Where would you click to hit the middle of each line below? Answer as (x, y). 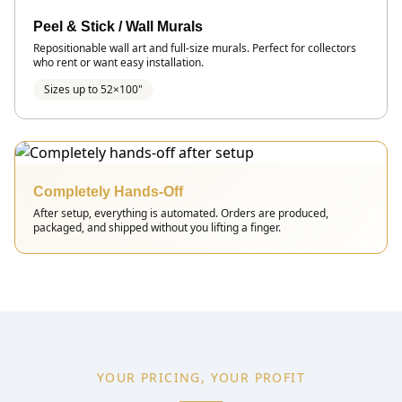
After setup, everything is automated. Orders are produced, (181, 213)
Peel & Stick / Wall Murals (118, 26)
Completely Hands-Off (108, 191)
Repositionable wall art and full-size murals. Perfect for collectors (195, 48)
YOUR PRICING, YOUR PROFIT (201, 377)
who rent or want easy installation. (118, 62)
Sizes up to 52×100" (93, 89)
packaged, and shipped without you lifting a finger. (157, 227)
